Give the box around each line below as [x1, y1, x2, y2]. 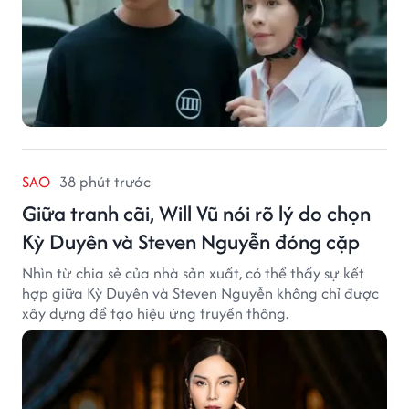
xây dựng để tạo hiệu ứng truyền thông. [22, 302, 288, 325]
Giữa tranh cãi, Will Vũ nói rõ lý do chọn [22, 198, 371, 229]
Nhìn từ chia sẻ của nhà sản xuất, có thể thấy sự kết [22, 262, 364, 285]
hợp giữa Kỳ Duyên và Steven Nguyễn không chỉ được [22, 282, 379, 305]
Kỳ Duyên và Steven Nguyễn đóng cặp [22, 226, 360, 257]
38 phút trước [59, 171, 151, 194]
